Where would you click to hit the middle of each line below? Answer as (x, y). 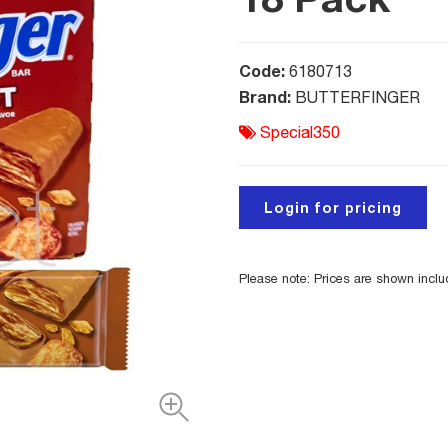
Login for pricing (333, 208)
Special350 (300, 132)
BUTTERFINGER (357, 97)
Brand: (267, 97)
